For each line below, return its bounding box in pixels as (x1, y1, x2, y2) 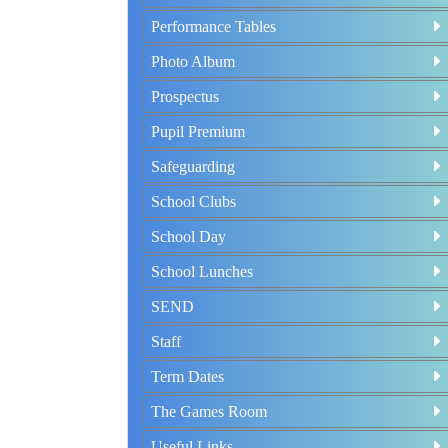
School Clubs (151, 193, 236, 210)
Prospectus (151, 88, 219, 105)
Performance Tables (151, 18, 276, 35)
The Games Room (151, 403, 267, 420)
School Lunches (151, 263, 253, 280)
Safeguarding (151, 158, 235, 175)
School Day (151, 228, 226, 245)
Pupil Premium (151, 123, 245, 140)
